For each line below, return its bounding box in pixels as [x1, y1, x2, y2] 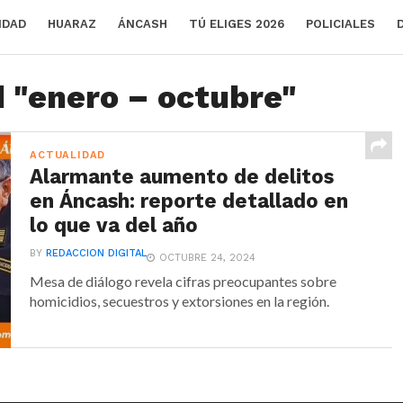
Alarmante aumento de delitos [30, 165, 335, 188]
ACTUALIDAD [30, 149, 106, 161]
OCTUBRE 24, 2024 [159, 252, 256, 264]
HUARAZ [48, 17, 96, 31]
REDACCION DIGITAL [46, 247, 148, 259]
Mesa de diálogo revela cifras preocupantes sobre [30, 273, 337, 290]
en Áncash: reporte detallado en [30, 189, 349, 212]
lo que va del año [30, 213, 199, 237]
